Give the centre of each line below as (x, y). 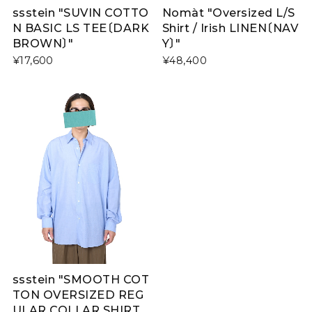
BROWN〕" (43, 44)
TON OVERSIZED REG (78, 294)
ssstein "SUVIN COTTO (80, 13)
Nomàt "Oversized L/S (228, 13)
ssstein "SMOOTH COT (81, 279)
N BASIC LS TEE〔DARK (81, 28)
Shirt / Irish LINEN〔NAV (230, 28)
